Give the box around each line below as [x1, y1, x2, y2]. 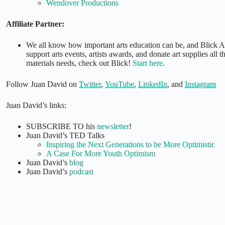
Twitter [79, 80, 101, 89]
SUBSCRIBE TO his [26, 122, 97, 131]
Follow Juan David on [6, 80, 79, 89]
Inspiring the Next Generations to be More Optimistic [46, 140, 215, 149]
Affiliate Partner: [6, 20, 64, 29]
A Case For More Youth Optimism [46, 149, 155, 158]
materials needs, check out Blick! [26, 59, 133, 68]
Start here [133, 59, 163, 68]
